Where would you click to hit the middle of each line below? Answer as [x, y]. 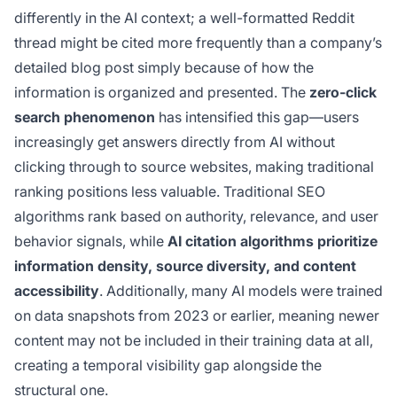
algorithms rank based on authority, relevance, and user [196, 217]
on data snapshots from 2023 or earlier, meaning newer [197, 316]
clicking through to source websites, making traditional [194, 167]
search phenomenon [85, 117]
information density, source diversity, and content [185, 266]
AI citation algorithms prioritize [272, 241]
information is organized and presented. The [162, 93]
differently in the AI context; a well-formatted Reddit [184, 18]
